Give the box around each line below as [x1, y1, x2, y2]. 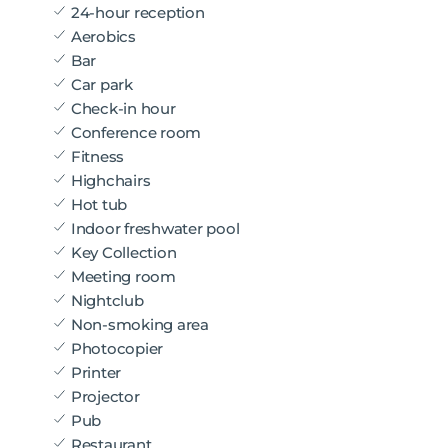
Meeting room [67, 267, 176, 287]
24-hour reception [67, 3, 205, 23]
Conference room [67, 123, 202, 143]
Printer [67, 363, 122, 383]
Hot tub [67, 195, 128, 215]
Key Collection [67, 243, 177, 263]
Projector [67, 387, 140, 407]
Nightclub [67, 291, 144, 311]
